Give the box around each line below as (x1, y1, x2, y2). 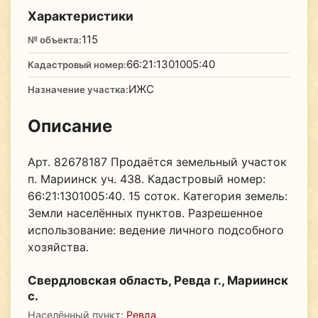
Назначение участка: (27, 83, 128, 95)
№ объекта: (27, 34, 82, 46)
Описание (27, 115, 112, 136)
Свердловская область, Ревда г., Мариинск (27, 273, 288, 287)
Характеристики (27, 8, 133, 23)
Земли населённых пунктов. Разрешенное (27, 205, 263, 220)
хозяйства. (27, 239, 89, 254)
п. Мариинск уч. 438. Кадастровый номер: (27, 171, 265, 186)
